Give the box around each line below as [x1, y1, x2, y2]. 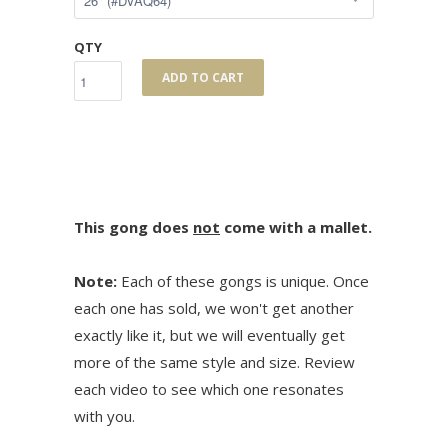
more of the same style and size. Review [74, 352, 355, 373]
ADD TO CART [162, 69, 244, 87]
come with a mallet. [220, 217, 372, 238]
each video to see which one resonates [74, 379, 344, 400]
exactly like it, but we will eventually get [74, 325, 345, 346]
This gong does [74, 217, 193, 238]
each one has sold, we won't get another [74, 298, 354, 319]
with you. [74, 406, 135, 427]
